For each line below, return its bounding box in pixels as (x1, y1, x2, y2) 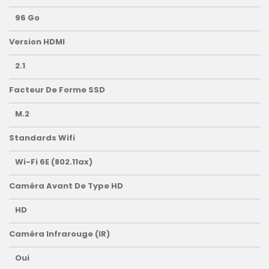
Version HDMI (9, 36, 65, 48)
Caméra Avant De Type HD (9, 180, 123, 192)
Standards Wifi (9, 132, 75, 144)
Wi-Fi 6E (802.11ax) (15, 156, 92, 168)
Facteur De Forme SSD (9, 84, 105, 96)
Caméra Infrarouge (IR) (9, 228, 110, 240)
